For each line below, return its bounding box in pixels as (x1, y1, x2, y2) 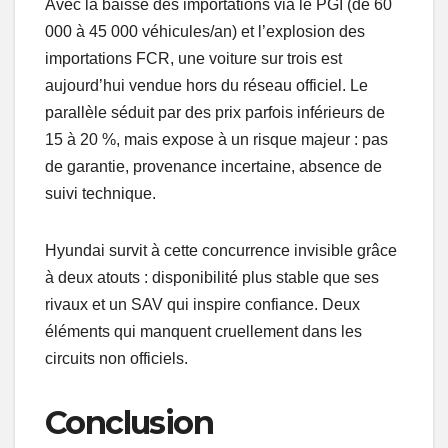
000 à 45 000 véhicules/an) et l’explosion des (45, 23, 365, 41)
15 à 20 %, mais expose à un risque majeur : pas (45, 131, 388, 149)
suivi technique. (45, 185, 156, 203)
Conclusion (45, 403, 213, 443)
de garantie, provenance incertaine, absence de (45, 158, 382, 176)
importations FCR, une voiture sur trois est (45, 50, 342, 68)
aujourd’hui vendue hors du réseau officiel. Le (45, 77, 368, 95)
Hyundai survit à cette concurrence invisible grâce (45, 242, 397, 260)
